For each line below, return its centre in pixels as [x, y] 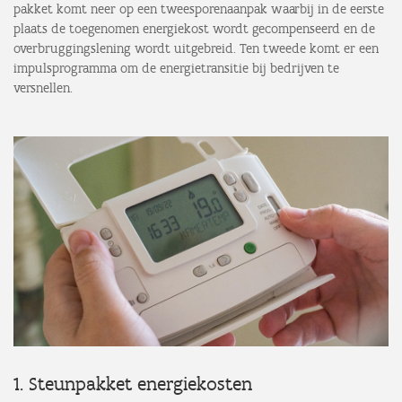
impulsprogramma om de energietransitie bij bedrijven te [176, 68]
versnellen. [43, 88]
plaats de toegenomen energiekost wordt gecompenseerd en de [194, 29]
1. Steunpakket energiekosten [135, 384]
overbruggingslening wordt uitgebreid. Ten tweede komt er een [196, 48]
